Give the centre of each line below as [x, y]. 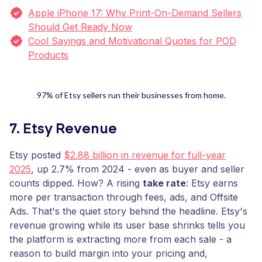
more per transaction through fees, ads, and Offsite [124, 197]
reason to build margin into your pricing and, [108, 253]
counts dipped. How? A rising [76, 183]
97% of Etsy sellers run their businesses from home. [131, 95]
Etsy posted [37, 155]
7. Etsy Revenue [63, 129]
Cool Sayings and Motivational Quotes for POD [132, 41]
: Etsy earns [212, 183]
